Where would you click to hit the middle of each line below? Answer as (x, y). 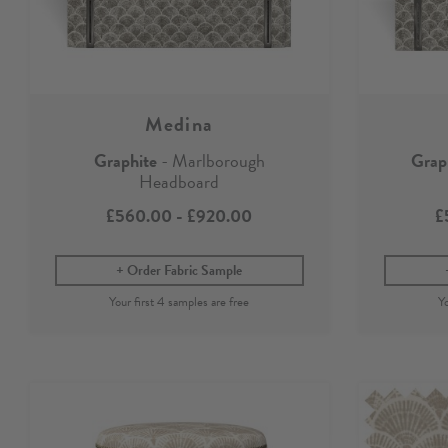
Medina (179, 123)
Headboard (179, 181)
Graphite (125, 160)
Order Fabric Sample (185, 270)
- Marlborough (210, 160)
